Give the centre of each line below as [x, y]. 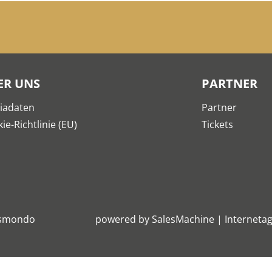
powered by [123, 219]
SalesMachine [183, 219]
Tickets [217, 124]
